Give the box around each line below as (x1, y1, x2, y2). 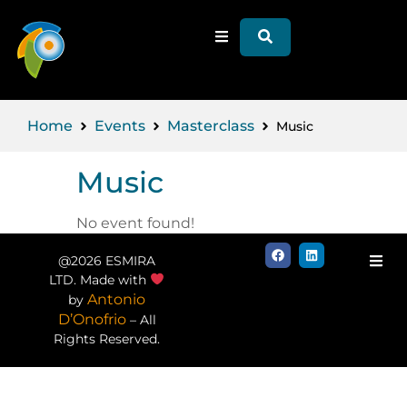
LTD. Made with (49, 272, 151, 288)
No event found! (76, 214, 194, 232)
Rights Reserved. (54, 331, 161, 347)
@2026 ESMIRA (58, 253, 156, 269)
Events (94, 116, 145, 134)
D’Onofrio (57, 311, 126, 328)
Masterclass (167, 116, 254, 134)
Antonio (87, 291, 146, 308)
